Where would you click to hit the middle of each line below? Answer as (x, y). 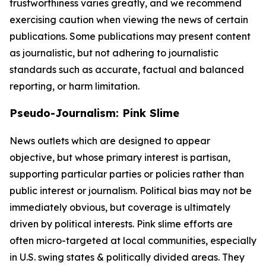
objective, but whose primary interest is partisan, (120, 157)
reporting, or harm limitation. (75, 86)
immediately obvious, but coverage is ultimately (120, 207)
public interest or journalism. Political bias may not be (131, 191)
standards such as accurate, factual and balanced (127, 69)
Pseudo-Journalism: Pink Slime (94, 113)
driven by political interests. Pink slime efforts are (121, 224)
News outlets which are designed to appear (110, 141)
